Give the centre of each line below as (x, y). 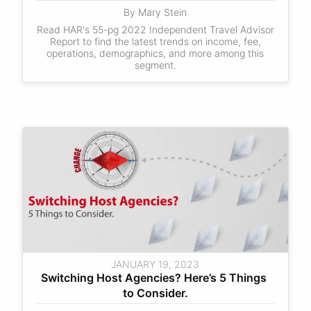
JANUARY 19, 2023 (155, 264)
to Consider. (155, 293)
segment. (155, 65)
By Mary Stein (155, 12)
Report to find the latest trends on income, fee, (155, 41)
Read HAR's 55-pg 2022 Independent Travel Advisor (155, 30)
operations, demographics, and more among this (155, 53)
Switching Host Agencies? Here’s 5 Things (154, 278)
